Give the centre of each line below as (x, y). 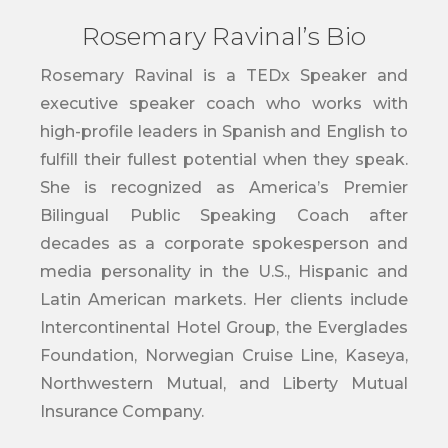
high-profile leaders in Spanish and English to (224, 131)
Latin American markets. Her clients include (224, 299)
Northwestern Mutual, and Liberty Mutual (224, 383)
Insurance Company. (122, 411)
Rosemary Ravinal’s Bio (224, 35)
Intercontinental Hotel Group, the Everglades (224, 327)
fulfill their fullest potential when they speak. (224, 159)
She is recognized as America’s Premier (224, 187)
